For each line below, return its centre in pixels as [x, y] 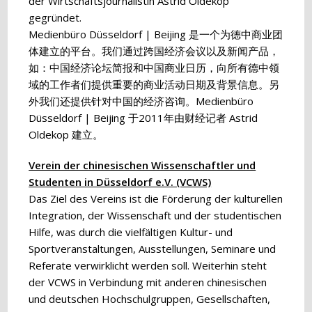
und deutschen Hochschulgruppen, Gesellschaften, [150, 299]
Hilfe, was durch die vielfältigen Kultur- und [131, 232]
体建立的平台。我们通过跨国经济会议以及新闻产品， [154, 51]
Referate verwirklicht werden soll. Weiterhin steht [148, 265]
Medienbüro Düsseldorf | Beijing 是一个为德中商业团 [156, 34]
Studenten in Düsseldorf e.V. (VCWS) [120, 182]
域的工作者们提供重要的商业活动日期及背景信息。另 [154, 84]
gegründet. [55, 17]
